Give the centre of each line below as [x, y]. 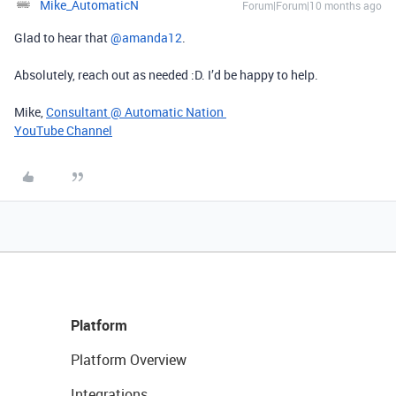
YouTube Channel [63, 130]
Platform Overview [129, 360]
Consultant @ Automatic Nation [136, 112]
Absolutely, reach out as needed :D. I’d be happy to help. [166, 75]
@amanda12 [146, 38]
